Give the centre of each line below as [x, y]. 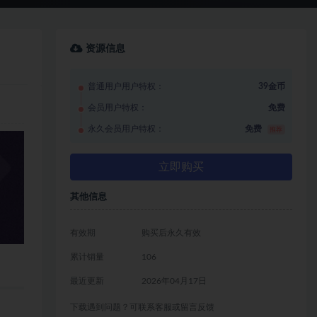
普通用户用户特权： [126, 86]
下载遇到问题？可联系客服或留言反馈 [143, 307]
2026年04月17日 [174, 281]
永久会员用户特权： [126, 128]
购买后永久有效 [171, 232]
